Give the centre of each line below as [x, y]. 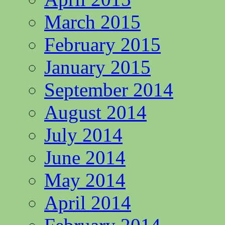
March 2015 [92, 22]
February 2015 [102, 44]
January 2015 [97, 67]
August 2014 [95, 112]
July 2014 [83, 135]
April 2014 [88, 203]
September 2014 [109, 90]
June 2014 [85, 157]
